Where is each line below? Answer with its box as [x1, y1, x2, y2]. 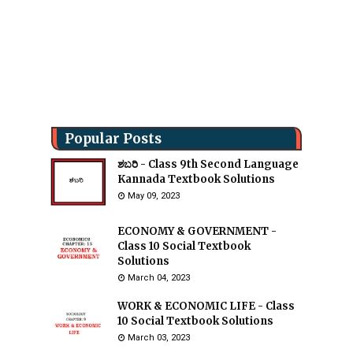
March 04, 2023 [128, 273, 190, 283]
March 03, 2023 [128, 333, 190, 343]
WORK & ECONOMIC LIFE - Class [117, 299, 295, 313]
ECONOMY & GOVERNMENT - [117, 225, 277, 238]
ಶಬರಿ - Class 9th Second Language [117, 158, 299, 171]
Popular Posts [65, 130, 162, 147]
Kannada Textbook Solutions [117, 173, 275, 186]
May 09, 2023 [128, 191, 180, 201]
